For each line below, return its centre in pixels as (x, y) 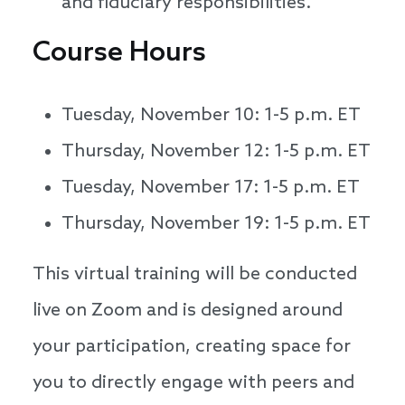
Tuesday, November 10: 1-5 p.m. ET (211, 116)
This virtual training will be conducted (195, 275)
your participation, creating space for (192, 348)
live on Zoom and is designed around (188, 311)
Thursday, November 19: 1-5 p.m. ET (216, 225)
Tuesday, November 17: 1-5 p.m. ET (211, 188)
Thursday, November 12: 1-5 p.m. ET (216, 152)
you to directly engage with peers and (193, 384)
